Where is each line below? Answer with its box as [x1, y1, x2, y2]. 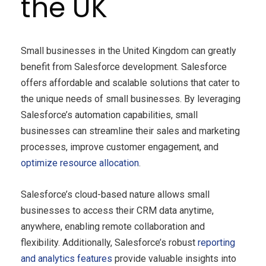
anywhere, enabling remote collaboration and [21, 221, 205, 233]
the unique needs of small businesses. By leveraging [21, 93, 240, 105]
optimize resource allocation [21, 157, 139, 169]
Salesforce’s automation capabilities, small [21, 109, 198, 121]
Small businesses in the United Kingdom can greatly [21, 45, 236, 57]
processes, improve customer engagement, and [21, 141, 218, 153]
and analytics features [21, 253, 112, 265]
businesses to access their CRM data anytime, [21, 205, 214, 217]
